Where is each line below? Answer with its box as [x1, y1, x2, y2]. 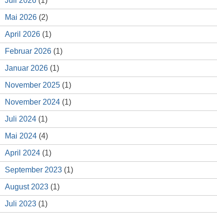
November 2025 [5, 81, 60, 90]
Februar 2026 [5, 47, 51, 56]
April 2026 [5, 30, 40, 39]
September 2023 [5, 166, 62, 174]
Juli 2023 [5, 200, 36, 208]
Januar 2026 [5, 64, 48, 73]
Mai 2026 [5, 13, 37, 22]
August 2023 [5, 183, 48, 191]
